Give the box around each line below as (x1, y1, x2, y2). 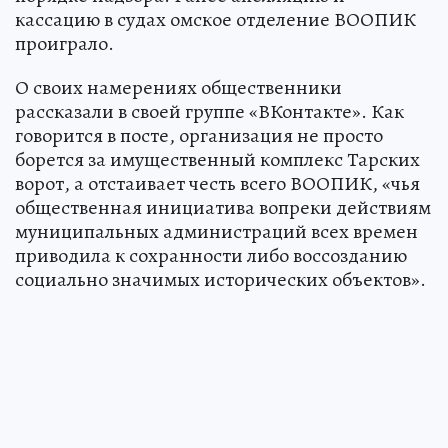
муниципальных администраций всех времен (15, 218, 418, 246)
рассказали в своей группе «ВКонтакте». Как (15, 98, 404, 126)
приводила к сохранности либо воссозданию (15, 242, 407, 270)
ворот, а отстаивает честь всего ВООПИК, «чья (15, 170, 420, 198)
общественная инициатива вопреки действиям (15, 194, 431, 222)
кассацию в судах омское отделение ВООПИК (15, 6, 416, 34)
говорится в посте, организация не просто (15, 122, 383, 150)
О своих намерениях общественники (15, 74, 342, 102)
